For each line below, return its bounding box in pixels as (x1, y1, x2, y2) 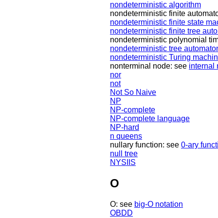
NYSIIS (110, 158, 136, 167)
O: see (110, 200, 134, 209)
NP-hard (110, 123, 139, 132)
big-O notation (134, 200, 183, 209)
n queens (110, 132, 142, 141)
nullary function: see (110, 141, 181, 149)
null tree (110, 149, 138, 158)
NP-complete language (110, 114, 190, 123)
